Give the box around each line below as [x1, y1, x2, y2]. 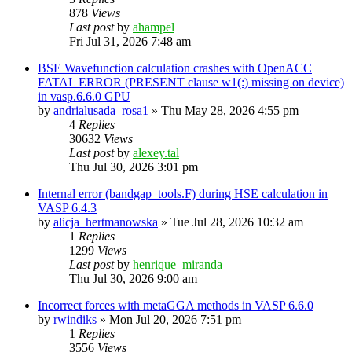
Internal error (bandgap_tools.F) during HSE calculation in [38, 186, 328, 200]
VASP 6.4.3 [38, 200, 97, 214]
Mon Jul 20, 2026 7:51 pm [109, 312, 241, 326]
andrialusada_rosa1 [53, 103, 148, 117]
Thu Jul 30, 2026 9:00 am [69, 271, 197, 285]
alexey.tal [133, 145, 179, 159]
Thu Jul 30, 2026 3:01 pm [69, 159, 198, 174]
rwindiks [53, 312, 97, 326]
